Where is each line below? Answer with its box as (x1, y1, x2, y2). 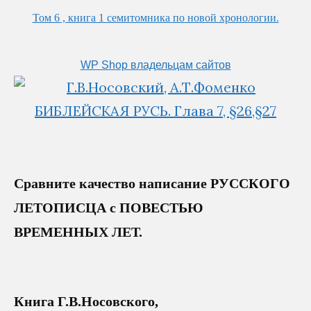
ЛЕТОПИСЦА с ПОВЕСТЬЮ (14, 200, 203, 216)
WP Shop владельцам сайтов (80, 59, 231, 72)
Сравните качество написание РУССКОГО (14, 176, 290, 192)
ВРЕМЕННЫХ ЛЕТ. (14, 224, 142, 240)
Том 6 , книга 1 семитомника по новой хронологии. (32, 12, 279, 24)
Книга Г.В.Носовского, (14, 294, 158, 310)
